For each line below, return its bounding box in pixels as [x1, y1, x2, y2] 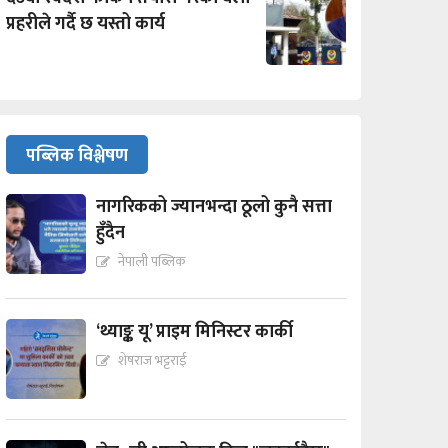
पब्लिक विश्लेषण [26, 141, 128, 172]
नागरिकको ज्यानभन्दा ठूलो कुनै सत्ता [96, 192, 332, 223]
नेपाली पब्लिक [118, 250, 186, 274]
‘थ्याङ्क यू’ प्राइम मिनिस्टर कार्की [96, 317, 293, 348]
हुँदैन [96, 218, 125, 249]
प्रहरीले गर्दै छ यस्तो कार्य [6, 9, 165, 40]
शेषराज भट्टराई [118, 349, 187, 373]
